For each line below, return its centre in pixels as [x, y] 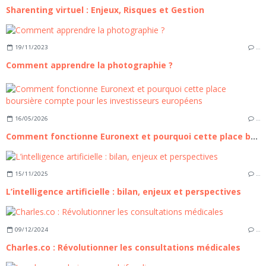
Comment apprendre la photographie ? [89, 65]
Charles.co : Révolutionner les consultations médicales [123, 247]
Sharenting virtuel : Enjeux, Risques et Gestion [105, 9]
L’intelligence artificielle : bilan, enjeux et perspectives [123, 192]
